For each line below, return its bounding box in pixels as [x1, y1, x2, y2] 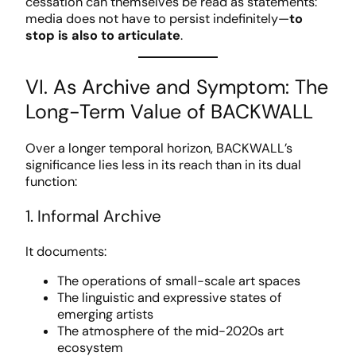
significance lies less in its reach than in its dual [25, 157, 301, 174]
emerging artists [57, 305, 153, 323]
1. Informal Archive [25, 206, 161, 227]
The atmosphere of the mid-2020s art [57, 322, 284, 339]
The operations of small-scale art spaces [57, 272, 300, 289]
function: [25, 173, 77, 191]
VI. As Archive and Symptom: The [25, 73, 328, 100]
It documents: [25, 242, 106, 260]
